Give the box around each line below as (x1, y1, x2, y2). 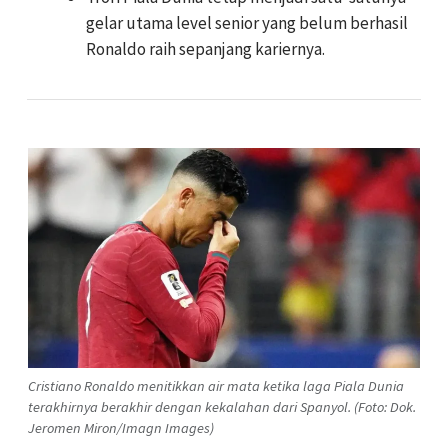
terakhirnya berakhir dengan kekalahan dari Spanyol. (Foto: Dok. (28, 397, 416, 416)
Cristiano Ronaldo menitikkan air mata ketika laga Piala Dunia (28, 376, 404, 395)
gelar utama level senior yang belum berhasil (86, 12, 408, 34)
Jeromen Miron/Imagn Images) (28, 418, 214, 437)
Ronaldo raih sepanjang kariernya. (86, 38, 325, 60)
